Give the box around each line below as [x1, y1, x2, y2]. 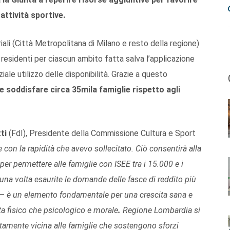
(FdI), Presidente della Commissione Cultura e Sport [7, 128, 196, 138]
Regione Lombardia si [123, 205, 200, 215]
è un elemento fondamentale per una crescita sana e [5, 189, 193, 200]
